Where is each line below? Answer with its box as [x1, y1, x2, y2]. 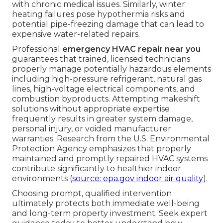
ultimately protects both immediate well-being [12, 199, 200, 209]
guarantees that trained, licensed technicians [12, 54, 190, 64]
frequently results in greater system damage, [12, 114, 193, 124]
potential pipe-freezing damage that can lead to [12, 19, 204, 29]
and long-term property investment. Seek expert [12, 209, 208, 219]
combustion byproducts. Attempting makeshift [12, 94, 200, 104]
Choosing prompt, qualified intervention [12, 189, 172, 199]
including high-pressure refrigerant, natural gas [12, 74, 202, 84]
